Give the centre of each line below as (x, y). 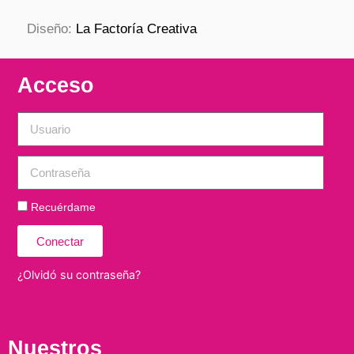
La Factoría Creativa (136, 28)
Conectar (60, 241)
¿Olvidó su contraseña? (79, 275)
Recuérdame (62, 207)
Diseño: (51, 28)
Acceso (56, 86)
